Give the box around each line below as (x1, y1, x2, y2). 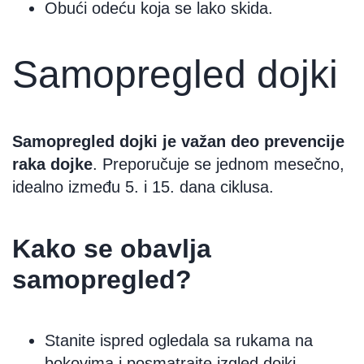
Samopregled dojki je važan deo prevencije (12, 132, 344, 151)
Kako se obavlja (12, 233, 211, 263)
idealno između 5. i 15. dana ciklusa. (12, 178, 274, 197)
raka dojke (12, 155, 93, 174)
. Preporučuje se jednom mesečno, (93, 155, 344, 174)
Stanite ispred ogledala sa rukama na (45, 331, 313, 350)
